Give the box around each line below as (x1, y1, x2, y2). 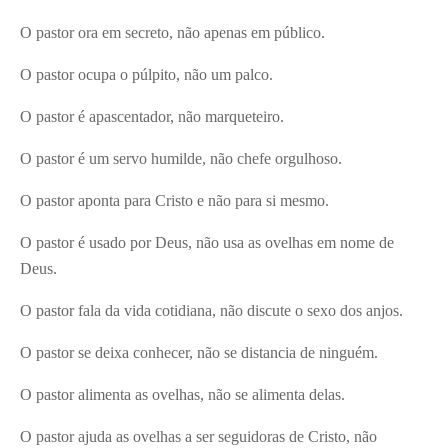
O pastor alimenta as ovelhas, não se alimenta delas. (20, 386, 345, 404)
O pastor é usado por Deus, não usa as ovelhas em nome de (20, 234, 394, 252)
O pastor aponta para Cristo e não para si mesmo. (20, 192, 329, 210)
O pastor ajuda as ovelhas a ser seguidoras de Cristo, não (20, 428, 377, 446)
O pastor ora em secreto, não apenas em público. (20, 24, 325, 42)
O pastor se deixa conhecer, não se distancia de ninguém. (20, 344, 378, 362)
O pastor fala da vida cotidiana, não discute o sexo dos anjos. (20, 302, 403, 320)
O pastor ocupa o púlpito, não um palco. (20, 66, 273, 84)
